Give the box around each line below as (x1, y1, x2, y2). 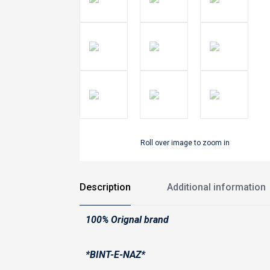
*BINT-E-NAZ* (86, 249, 145, 260)
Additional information (167, 181, 266, 193)
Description (80, 181, 131, 193)
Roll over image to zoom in (140, 139, 230, 147)
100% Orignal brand (86, 214, 171, 225)
